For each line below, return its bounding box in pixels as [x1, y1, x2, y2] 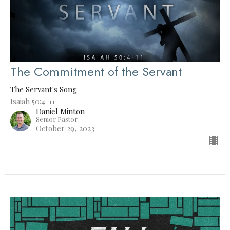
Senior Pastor [36, 114, 78, 124]
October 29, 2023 [36, 123, 94, 134]
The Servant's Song [10, 84, 77, 95]
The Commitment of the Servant [10, 63, 182, 81]
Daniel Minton [36, 106, 85, 117]
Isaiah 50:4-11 [10, 96, 55, 107]
